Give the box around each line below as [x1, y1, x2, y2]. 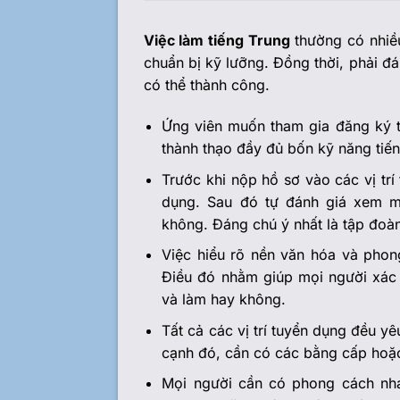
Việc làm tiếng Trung [143, 31, 290, 50]
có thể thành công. [143, 76, 270, 95]
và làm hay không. [162, 290, 287, 309]
